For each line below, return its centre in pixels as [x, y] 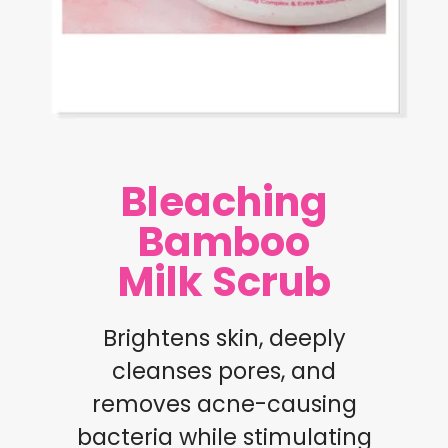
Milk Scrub [224, 282]
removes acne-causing [224, 404]
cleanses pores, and [224, 371]
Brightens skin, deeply [224, 338]
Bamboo [224, 242]
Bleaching [224, 202]
